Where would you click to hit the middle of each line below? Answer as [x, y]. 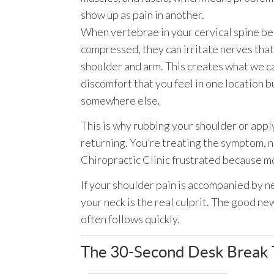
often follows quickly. [130, 219]
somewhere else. [120, 100]
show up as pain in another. [143, 15]
